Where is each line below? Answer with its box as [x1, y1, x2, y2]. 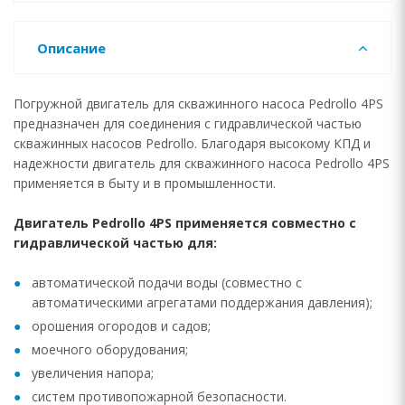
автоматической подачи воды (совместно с [32, 274, 302, 291]
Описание [37, 39, 106, 57]
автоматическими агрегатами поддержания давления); [32, 294, 372, 311]
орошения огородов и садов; [32, 317, 211, 334]
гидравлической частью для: [14, 234, 217, 251]
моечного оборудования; [32, 341, 188, 358]
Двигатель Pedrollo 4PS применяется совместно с [14, 214, 356, 231]
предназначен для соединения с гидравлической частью [14, 115, 362, 132]
